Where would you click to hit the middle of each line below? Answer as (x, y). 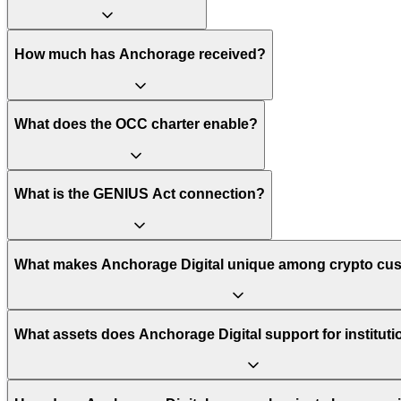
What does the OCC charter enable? (136, 124)
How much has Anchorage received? (140, 54)
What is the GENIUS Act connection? (140, 194)
